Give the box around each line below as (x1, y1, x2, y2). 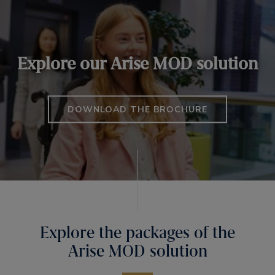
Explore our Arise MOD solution (17, 52, 258, 74)
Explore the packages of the (40, 222, 235, 243)
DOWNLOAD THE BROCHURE (68, 103, 207, 115)
